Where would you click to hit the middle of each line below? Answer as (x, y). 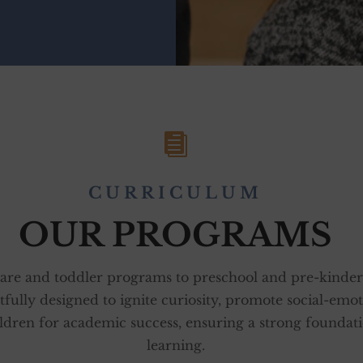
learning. (175, 345)
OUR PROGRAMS (175, 235)
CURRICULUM (175, 192)
